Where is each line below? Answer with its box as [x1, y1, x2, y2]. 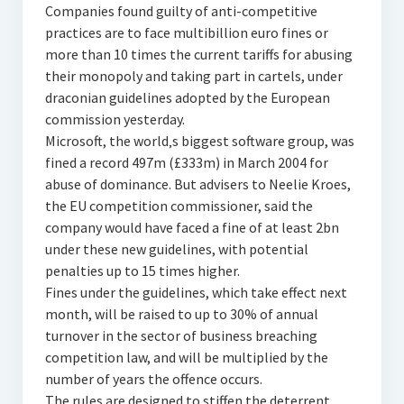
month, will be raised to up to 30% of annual [44, 305, 318, 323]
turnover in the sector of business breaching [44, 326, 317, 344]
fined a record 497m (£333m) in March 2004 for [44, 153, 328, 171]
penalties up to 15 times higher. [44, 262, 240, 280]
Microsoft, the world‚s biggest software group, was [44, 132, 354, 150]
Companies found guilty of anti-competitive [44, 2, 317, 20]
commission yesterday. [44, 110, 185, 128]
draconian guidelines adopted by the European [44, 88, 330, 106]
